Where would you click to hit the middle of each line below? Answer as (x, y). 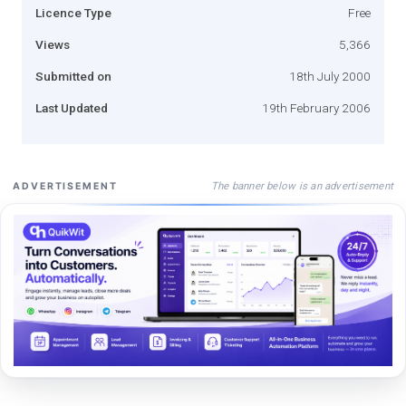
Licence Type (73, 12)
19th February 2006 (316, 107)
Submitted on (73, 76)
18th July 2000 (330, 76)
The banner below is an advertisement (302, 185)
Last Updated (72, 107)
